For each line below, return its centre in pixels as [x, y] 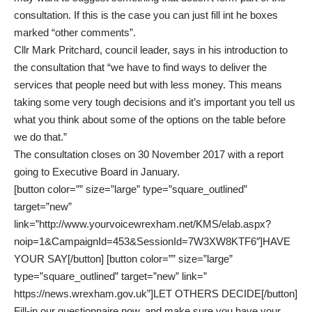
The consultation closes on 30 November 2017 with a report [149, 155]
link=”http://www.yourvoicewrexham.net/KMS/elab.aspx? [142, 224]
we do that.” [40, 137]
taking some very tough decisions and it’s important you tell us [155, 102]
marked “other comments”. [75, 33]
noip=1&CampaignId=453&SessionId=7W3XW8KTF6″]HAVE [152, 242]
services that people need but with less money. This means [148, 85]
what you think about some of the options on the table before [150, 120]
